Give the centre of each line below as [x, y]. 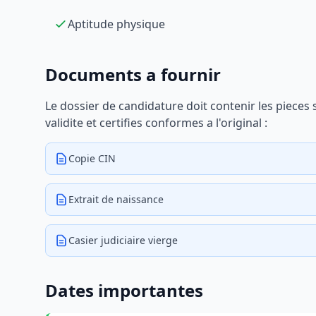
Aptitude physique [116, 24]
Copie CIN [92, 158]
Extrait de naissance [116, 199]
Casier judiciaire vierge [123, 240]
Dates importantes [124, 290]
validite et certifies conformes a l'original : [156, 123]
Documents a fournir [133, 74]
